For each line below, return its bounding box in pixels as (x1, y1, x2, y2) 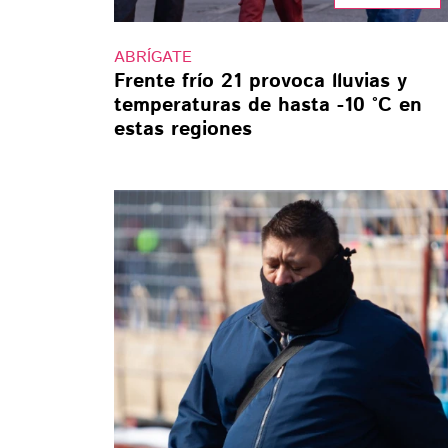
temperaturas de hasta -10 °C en (114, 91, 422, 121)
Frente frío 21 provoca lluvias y (114, 67, 407, 97)
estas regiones (114, 115, 252, 145)
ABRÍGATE (114, 46, 192, 70)
